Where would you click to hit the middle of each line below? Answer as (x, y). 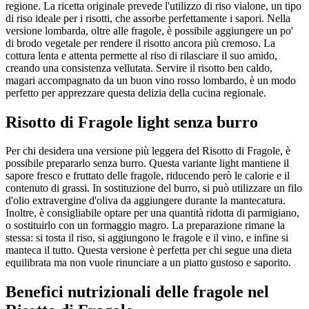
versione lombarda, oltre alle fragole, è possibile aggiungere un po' (149, 30)
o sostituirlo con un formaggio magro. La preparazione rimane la (145, 226)
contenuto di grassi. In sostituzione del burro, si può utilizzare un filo (154, 188)
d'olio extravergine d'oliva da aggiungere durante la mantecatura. (146, 201)
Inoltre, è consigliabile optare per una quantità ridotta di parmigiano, (152, 213)
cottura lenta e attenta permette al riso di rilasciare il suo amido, (141, 55)
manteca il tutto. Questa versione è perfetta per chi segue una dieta (149, 250)
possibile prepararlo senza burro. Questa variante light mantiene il (147, 163)
